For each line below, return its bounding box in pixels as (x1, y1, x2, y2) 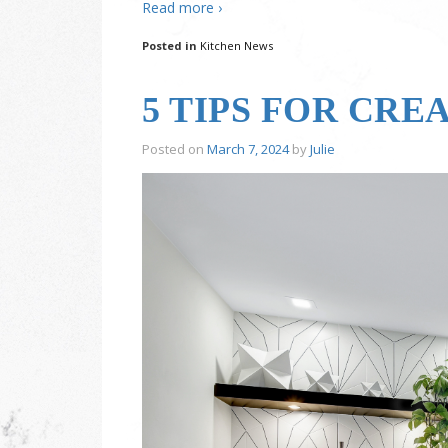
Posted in (142, 38, 200, 53)
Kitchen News (200, 38, 273, 53)
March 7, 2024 (207, 140, 289, 158)
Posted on (142, 140, 207, 158)
